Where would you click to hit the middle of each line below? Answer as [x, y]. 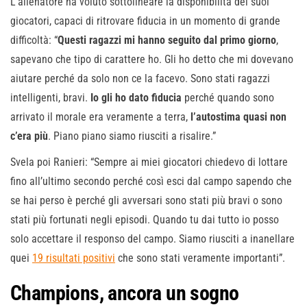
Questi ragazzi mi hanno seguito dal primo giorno [167, 40]
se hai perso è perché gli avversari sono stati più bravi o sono [146, 201]
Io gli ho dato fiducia [136, 98]
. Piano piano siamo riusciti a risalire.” [132, 136]
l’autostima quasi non [238, 117]
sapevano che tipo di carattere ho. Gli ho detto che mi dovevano [152, 60]
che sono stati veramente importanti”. [200, 258]
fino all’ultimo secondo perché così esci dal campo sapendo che [151, 182]
